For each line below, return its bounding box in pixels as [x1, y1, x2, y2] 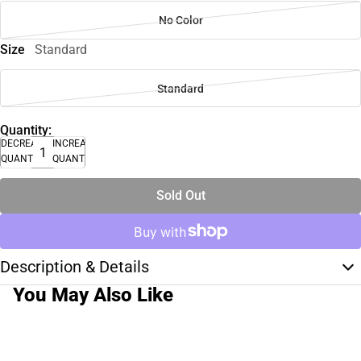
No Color [158, 13, 203, 27]
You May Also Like [13, 284, 173, 307]
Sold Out [156, 188, 205, 204]
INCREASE [52, 138, 98, 150]
